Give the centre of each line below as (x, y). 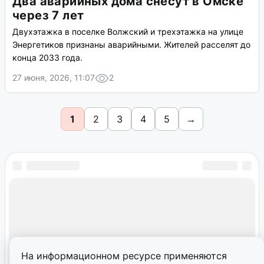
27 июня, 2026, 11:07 (54, 78)
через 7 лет (48, 16)
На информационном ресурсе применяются (124, 256)
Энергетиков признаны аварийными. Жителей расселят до (131, 45)
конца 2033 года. (47, 58)
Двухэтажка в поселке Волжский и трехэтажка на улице (128, 32)
